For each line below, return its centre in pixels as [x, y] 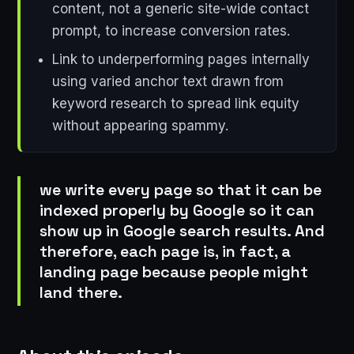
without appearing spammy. [140, 126]
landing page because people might [174, 271]
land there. [81, 292]
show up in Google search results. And [182, 230]
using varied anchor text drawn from [168, 82]
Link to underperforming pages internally [181, 60]
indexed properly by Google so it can [177, 210]
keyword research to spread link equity [175, 104]
